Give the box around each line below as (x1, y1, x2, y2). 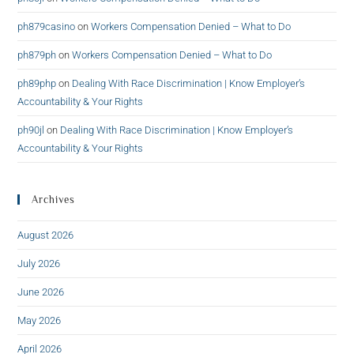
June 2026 (17, 286, 65, 299)
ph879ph (17, 49, 57, 62)
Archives (32, 194, 76, 206)
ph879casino (17, 21, 76, 33)
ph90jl (17, 124, 45, 137)
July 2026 (17, 258, 61, 270)
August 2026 (17, 229, 74, 242)
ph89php (17, 77, 57, 90)
